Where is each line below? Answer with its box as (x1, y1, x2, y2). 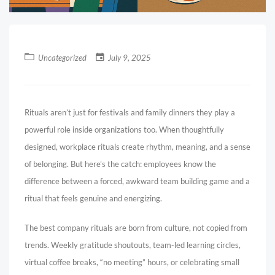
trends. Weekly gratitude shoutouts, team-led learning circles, (25, 240, 241, 250)
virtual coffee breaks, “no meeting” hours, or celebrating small (25, 257, 239, 267)
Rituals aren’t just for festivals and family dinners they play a (25, 107, 235, 117)
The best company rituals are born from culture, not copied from (25, 223, 247, 233)
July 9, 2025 (106, 53, 151, 63)
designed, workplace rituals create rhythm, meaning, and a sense (25, 142, 250, 152)
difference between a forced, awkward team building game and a (25, 176, 250, 186)
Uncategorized (38, 53, 87, 63)
